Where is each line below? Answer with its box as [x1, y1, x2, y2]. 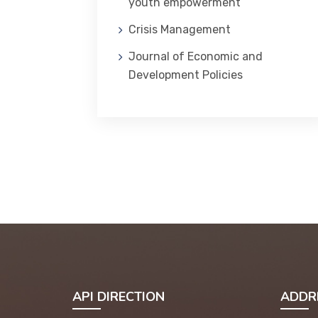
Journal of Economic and [128, 50, 263, 63]
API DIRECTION [72, 288, 165, 305]
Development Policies [128, 68, 243, 82]
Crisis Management [128, 23, 231, 36]
